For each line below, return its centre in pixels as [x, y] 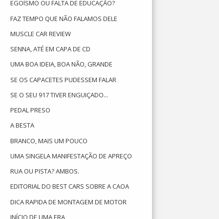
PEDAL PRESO [31, 110]
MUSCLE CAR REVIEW [41, 33]
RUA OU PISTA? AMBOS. [45, 171]
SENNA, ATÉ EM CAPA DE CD [51, 49]
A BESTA [22, 125]
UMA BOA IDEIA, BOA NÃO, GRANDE [62, 64]
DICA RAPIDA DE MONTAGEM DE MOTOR [69, 202]
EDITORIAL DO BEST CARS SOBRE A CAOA [70, 186]
